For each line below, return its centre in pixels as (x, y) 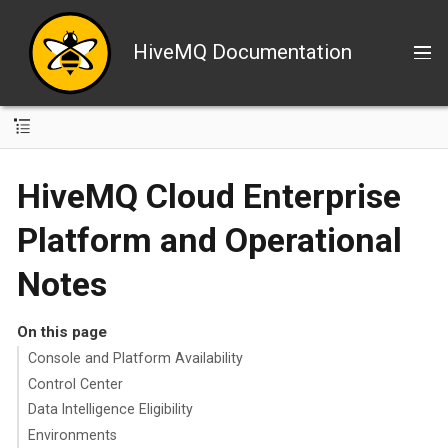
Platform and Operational (209, 239)
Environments (72, 434)
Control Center (75, 383)
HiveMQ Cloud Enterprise (209, 195)
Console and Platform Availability (135, 358)
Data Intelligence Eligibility (110, 409)
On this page (61, 331)
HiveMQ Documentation (242, 52)
